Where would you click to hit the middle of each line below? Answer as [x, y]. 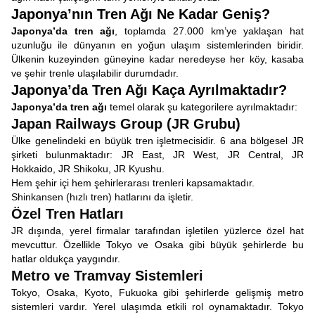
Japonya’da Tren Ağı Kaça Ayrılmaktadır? [149, 90]
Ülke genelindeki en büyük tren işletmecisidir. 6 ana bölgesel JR [157, 141]
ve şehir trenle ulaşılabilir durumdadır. [95, 73]
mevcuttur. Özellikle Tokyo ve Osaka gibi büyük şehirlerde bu [157, 245]
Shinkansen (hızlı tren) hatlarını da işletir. [102, 197]
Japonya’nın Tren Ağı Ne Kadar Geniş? [141, 14]
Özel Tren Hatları [67, 214]
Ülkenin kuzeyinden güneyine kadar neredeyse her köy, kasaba [157, 59]
